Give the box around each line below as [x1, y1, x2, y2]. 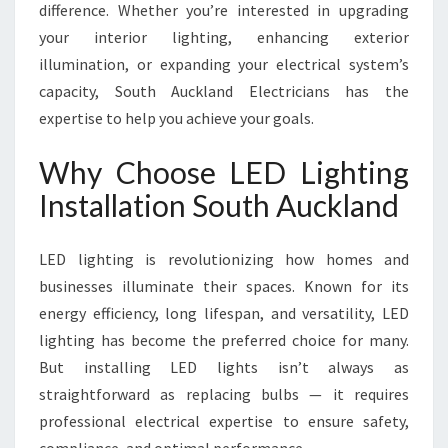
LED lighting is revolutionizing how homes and [39, 249, 409, 269]
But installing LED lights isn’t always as [39, 357, 409, 377]
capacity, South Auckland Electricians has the [39, 81, 409, 101]
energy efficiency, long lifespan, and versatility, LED [39, 303, 409, 323]
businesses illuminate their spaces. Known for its [39, 276, 409, 296]
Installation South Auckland [39, 187, 399, 223]
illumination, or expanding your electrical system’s [39, 54, 409, 74]
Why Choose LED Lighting [39, 154, 409, 190]
